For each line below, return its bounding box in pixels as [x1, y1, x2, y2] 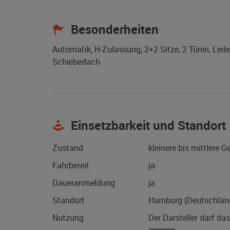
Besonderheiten [68, 21, 159, 38]
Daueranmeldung [52, 177, 115, 189]
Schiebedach [52, 56, 100, 68]
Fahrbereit [52, 160, 89, 171]
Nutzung [52, 212, 84, 224]
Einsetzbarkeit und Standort [68, 117, 226, 134]
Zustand [52, 142, 83, 154]
